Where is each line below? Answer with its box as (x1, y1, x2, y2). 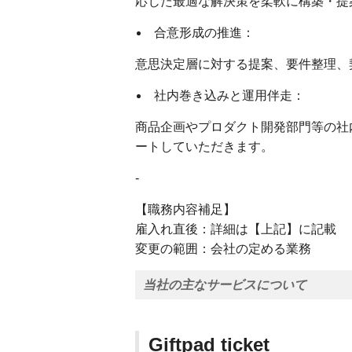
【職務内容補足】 (135, 203, 236, 216)
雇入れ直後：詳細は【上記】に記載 (135, 222, 336, 236)
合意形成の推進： (154, 26, 255, 39)
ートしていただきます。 (135, 140, 273, 153)
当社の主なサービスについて (143, 278, 306, 291)
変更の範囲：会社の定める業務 (135, 242, 311, 255)
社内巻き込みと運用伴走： (154, 89, 305, 102)
